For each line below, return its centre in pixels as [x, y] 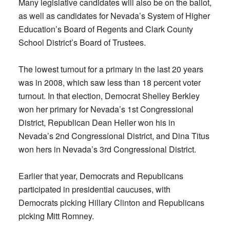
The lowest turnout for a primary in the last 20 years [111, 69]
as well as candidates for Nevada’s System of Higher [114, 16]
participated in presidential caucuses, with [94, 189]
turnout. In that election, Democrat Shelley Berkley [109, 96]
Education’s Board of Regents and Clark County [106, 29]
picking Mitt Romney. [56, 216]
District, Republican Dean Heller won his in [97, 122]
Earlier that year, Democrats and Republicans [101, 176]
